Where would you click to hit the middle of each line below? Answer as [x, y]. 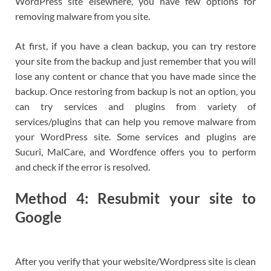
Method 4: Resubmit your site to [135, 198]
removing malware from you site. [83, 16]
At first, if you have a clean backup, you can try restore [135, 45]
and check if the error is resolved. [83, 166]
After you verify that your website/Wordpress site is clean [135, 261]
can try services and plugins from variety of [135, 106]
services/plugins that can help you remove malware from [135, 121]
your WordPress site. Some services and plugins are [135, 136]
